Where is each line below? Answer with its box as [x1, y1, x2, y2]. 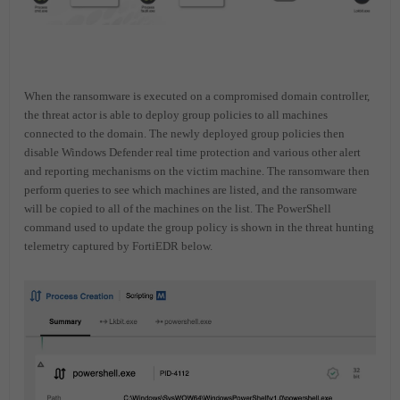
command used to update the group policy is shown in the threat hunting [24, 221, 374, 235]
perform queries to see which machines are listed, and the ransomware [24, 183, 357, 197]
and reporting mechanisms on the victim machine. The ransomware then [24, 164, 370, 179]
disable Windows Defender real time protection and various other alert [24, 146, 361, 160]
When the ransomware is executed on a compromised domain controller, [24, 89, 370, 104]
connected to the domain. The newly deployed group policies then [24, 127, 345, 141]
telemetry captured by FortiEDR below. [24, 239, 212, 254]
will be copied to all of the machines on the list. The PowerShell [24, 202, 331, 216]
